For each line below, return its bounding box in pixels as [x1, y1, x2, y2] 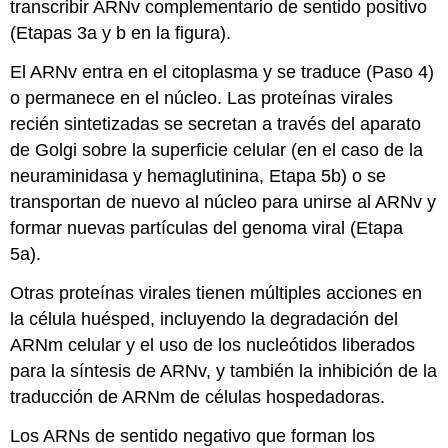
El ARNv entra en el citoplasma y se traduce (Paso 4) [10, 62, 435, 83]
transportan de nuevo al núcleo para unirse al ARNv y [10, 192, 437, 213]
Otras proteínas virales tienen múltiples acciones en [10, 282, 423, 303]
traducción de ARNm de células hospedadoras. [10, 386, 386, 407]
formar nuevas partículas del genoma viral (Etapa [10, 218, 404, 239]
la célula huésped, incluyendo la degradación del [10, 308, 399, 329]
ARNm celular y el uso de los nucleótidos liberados [10, 334, 416, 355]
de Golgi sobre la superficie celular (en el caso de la [10, 140, 424, 161]
